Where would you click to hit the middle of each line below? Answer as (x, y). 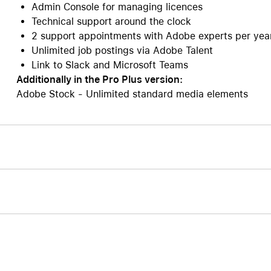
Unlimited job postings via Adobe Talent (122, 51)
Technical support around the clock (111, 21)
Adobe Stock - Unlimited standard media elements (132, 94)
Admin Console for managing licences (117, 7)
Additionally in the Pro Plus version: (99, 80)
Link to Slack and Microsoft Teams (109, 65)
